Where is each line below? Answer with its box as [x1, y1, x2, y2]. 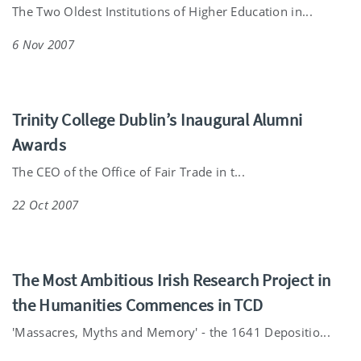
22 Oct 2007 [12, 197, 79, 214]
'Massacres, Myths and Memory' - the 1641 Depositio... [12, 324, 330, 341]
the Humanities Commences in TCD [12, 294, 263, 317]
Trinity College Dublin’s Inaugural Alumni [12, 109, 303, 131]
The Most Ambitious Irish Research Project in [12, 269, 331, 292]
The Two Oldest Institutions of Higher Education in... [12, 3, 313, 20]
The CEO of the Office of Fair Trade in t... [12, 164, 245, 180]
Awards [12, 134, 66, 156]
